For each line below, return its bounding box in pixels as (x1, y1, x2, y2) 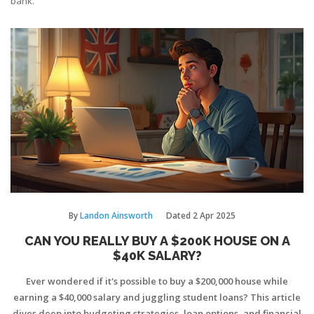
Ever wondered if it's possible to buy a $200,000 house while (26, 275, 288, 288)
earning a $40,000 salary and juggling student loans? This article (13, 291, 301, 304)
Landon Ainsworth (79, 210, 153, 222)
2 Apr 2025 (192, 210, 235, 222)
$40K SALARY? (112, 248, 202, 264)
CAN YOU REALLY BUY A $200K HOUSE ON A (24, 233, 290, 249)
